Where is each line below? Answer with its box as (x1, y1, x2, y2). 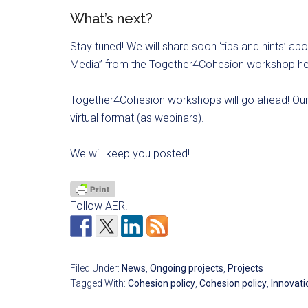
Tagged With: (70, 278, 128, 289)
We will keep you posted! (70, 146, 190, 160)
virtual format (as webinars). (70, 111, 204, 124)
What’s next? (70, 10, 153, 27)
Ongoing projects (150, 263, 223, 274)
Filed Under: (70, 263, 122, 274)
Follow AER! (70, 199, 127, 213)
